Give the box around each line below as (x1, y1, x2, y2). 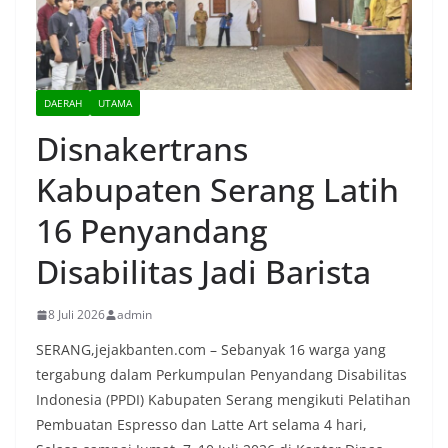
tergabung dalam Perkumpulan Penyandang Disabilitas (36, 365, 407, 385)
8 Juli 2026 (48, 306, 105, 324)
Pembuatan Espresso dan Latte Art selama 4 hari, (36, 415, 367, 435)
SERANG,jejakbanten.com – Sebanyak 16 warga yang (36, 340, 386, 360)
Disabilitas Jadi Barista (36, 250, 371, 294)
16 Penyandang (36, 209, 268, 253)
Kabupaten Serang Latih (36, 168, 399, 212)
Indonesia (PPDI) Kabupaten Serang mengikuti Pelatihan (36, 390, 411, 410)
